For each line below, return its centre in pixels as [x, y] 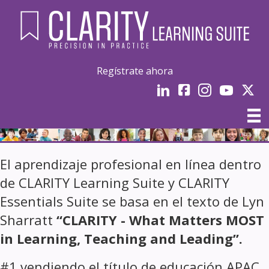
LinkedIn [172, 89]
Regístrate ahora [134, 71]
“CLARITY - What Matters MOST [160, 219]
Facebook [197, 89]
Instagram [217, 89]
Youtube [235, 89]
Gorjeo [254, 89]
